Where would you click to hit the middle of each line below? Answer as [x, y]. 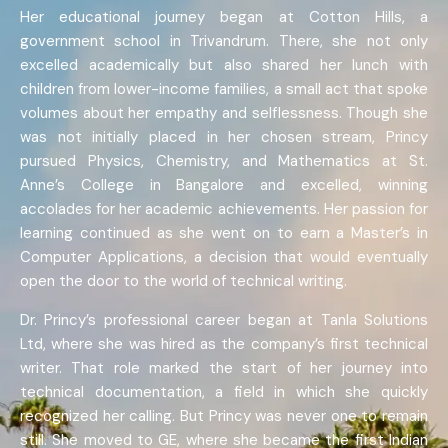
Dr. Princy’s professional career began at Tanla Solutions [224, 320]
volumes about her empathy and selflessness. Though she [224, 113]
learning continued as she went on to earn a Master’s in [224, 233]
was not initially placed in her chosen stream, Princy [224, 137]
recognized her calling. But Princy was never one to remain [224, 416]
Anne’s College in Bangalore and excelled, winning [224, 185]
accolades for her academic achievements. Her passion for [224, 209]
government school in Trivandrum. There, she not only [224, 41]
